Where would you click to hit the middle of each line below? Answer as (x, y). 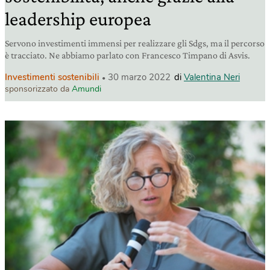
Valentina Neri (212, 77)
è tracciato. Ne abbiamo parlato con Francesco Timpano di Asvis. (127, 55)
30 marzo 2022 (139, 77)
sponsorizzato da (38, 89)
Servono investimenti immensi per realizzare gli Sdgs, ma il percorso (135, 43)
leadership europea (78, 19)
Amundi (86, 89)
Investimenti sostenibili (52, 77)
